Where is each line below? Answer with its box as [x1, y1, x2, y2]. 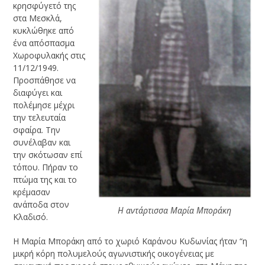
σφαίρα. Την [13, 124, 61, 135]
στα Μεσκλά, [13, 12, 63, 24]
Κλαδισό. [13, 211, 49, 222]
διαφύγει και [13, 86, 63, 98]
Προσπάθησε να [13, 74, 76, 86]
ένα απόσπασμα [13, 37, 75, 49]
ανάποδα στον [13, 198, 70, 210]
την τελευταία [13, 111, 66, 123]
